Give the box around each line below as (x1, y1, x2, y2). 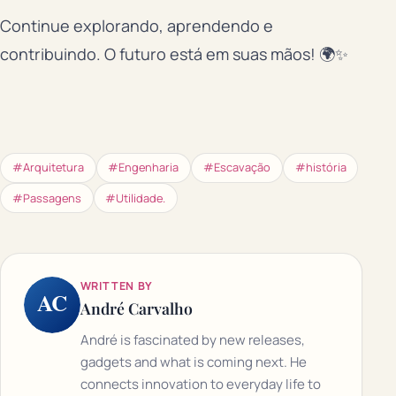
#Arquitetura (11, 159, 84, 176)
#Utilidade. (105, 189, 166, 206)
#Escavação (202, 159, 270, 176)
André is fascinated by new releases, (80, 330, 305, 349)
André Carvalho (80, 297, 193, 318)
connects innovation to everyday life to (80, 374, 321, 393)
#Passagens (11, 189, 81, 206)
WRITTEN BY (80, 278, 153, 293)
